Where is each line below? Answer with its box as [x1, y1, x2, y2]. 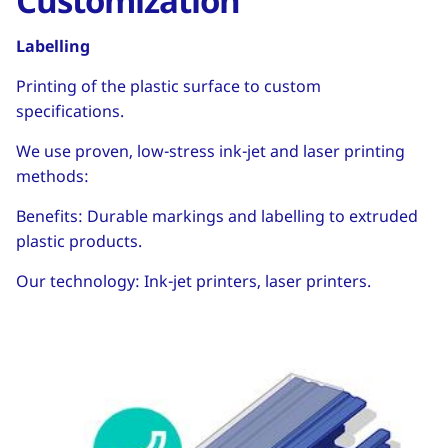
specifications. [16, 100, 124, 123]
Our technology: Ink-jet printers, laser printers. [16, 270, 371, 293]
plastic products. [16, 230, 146, 253]
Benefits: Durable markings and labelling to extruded [16, 205, 418, 228]
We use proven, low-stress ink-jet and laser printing [16, 140, 405, 163]
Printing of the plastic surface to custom [16, 75, 321, 98]
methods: [16, 165, 89, 188]
